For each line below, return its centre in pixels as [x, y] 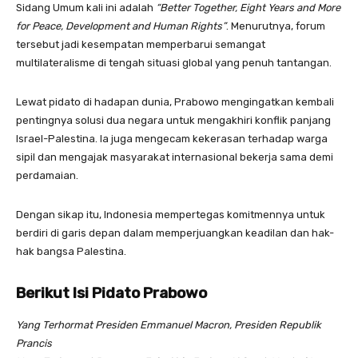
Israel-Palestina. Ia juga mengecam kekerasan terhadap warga [172, 138]
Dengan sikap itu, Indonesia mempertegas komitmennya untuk [171, 214]
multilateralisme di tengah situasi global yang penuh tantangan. [174, 62]
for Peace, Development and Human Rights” [121, 26]
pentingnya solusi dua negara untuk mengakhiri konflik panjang [173, 120]
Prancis [34, 343]
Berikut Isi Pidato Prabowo [111, 292]
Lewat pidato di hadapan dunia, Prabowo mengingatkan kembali [175, 101]
